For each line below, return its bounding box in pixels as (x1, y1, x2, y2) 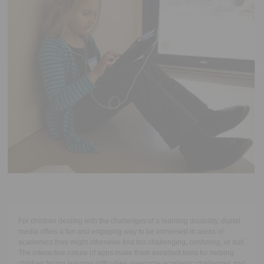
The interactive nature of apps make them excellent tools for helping (18, 249, 234, 258)
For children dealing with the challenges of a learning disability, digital (18, 217, 240, 226)
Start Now (135, 19, 176, 30)
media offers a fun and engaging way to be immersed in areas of (18, 227, 223, 236)
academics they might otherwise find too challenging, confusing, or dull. (18, 238, 246, 247)
